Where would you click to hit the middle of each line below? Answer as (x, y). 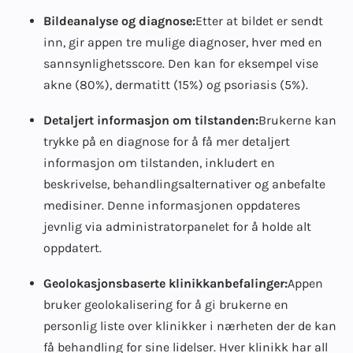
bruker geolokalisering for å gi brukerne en (166, 305)
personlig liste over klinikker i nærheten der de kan (190, 326)
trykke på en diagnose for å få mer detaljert (167, 142)
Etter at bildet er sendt (259, 21)
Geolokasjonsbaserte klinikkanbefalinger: (165, 284)
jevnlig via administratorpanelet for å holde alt (177, 227)
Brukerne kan (297, 121)
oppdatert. (72, 248)
